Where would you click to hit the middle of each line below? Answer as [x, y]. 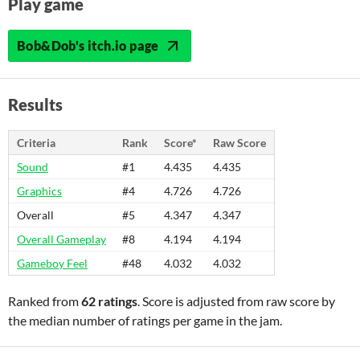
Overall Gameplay [61, 239]
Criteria [36, 143]
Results [35, 104]
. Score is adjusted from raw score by [236, 301]
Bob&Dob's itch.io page [88, 45]
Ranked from [45, 301]
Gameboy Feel [52, 263]
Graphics [39, 191]
